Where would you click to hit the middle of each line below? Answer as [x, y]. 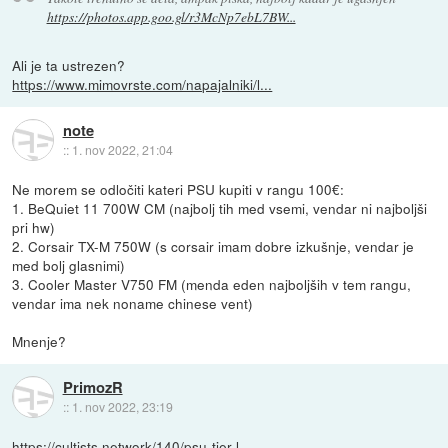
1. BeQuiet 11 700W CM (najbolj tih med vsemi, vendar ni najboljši [220, 208]
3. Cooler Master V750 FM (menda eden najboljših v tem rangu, [212, 284]
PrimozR [92, 386]
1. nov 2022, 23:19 [122, 406]
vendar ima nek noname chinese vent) [133, 303]
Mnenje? [39, 341]
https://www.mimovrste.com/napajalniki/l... [142, 84]
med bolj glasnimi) [69, 265]
